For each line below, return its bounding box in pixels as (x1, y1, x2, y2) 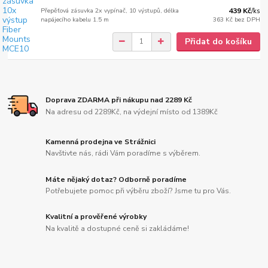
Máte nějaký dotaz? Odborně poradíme (45, 174, 187, 184)
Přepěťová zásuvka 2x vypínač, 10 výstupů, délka (41, 5, 179, 15)
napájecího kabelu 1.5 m (41, 14, 109, 24)
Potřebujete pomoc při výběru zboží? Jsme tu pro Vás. (45, 186, 232, 196)
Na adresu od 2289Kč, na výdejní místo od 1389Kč (45, 106, 218, 117)
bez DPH (234, 14, 260, 24)
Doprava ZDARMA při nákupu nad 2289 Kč (45, 95, 193, 105)
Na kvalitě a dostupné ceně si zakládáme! (45, 224, 190, 234)
